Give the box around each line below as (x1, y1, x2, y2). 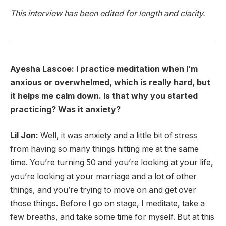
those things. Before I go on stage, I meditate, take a (10, 199, 205, 209)
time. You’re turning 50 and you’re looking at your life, (10, 158, 213, 168)
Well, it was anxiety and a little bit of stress (38, 131, 197, 141)
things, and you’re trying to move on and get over (10, 185, 196, 195)
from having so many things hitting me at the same (10, 144, 199, 154)
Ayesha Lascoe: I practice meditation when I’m (10, 64, 198, 74)
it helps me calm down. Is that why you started (10, 91, 198, 101)
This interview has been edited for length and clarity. (10, 8, 205, 18)
